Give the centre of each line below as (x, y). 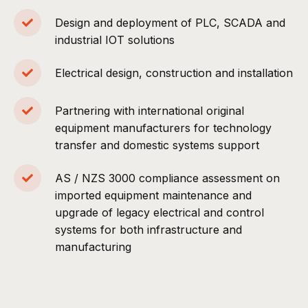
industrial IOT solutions (115, 40)
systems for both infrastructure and (148, 230)
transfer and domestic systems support (157, 145)
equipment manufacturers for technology (163, 128)
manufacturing (93, 247)
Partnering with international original (150, 111)
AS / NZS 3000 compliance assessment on (167, 178)
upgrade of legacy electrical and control (159, 213)
